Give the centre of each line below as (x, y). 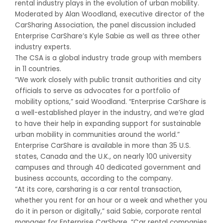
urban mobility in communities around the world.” (97, 134)
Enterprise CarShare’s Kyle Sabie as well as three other (108, 36)
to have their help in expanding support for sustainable (108, 123)
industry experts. (43, 47)
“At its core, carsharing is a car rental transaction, (98, 189)
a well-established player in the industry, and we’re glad (110, 112)
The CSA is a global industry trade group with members (108, 58)
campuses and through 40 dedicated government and (108, 167)
